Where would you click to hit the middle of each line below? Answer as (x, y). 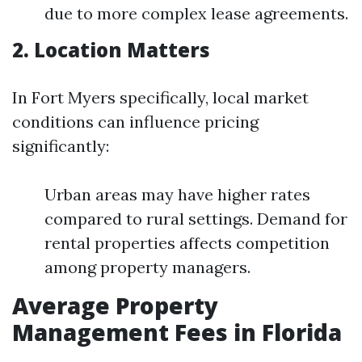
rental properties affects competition (187, 243)
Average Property (115, 305)
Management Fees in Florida (177, 332)
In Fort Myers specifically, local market (160, 97)
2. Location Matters (111, 50)
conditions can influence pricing (135, 122)
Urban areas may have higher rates (177, 194)
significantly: (61, 146)
